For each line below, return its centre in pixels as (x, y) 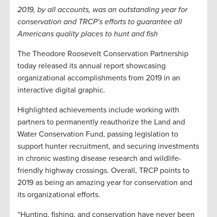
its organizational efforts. (59, 195)
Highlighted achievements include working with (98, 110)
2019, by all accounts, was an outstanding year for (102, 10)
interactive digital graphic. (61, 90)
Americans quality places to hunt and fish (88, 34)
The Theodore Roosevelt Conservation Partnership (103, 54)
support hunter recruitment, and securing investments (108, 147)
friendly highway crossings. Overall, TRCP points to (103, 171)
